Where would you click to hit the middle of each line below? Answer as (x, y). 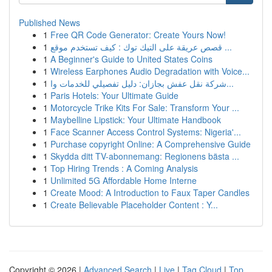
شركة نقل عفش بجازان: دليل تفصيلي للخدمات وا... (230, 83)
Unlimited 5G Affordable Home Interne (124, 180)
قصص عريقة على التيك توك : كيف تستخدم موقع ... (227, 47)
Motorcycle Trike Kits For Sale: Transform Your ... (145, 107)
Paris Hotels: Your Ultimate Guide (114, 95)
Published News (49, 22)
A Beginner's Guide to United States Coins (131, 59)
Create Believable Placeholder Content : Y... (134, 205)
